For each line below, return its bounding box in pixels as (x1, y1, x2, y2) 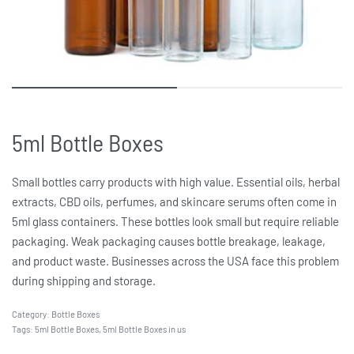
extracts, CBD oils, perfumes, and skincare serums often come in (12, 194, 337, 209)
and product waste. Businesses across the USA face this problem (12, 254, 339, 268)
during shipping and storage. (12, 273, 156, 288)
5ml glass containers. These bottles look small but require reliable (12, 214, 339, 228)
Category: (12, 309, 51, 319)
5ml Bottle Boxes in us (103, 324, 186, 334)
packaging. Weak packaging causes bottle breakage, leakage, (12, 234, 326, 248)
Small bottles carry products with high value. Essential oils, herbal (12, 175, 340, 189)
